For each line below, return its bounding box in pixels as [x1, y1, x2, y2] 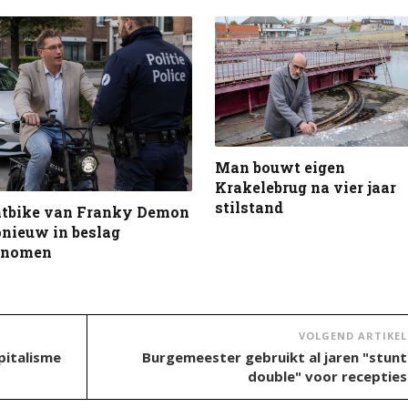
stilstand [214, 197, 283, 217]
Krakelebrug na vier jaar [214, 177, 396, 197]
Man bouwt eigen [214, 157, 345, 177]
